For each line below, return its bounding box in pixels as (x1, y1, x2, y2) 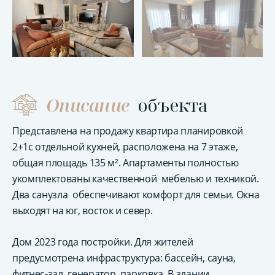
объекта (137, 93, 208, 117)
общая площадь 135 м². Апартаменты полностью (12, 156, 239, 169)
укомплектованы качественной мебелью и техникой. (12, 172, 259, 185)
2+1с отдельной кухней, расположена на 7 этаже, (12, 140, 238, 153)
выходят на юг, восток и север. (12, 204, 153, 217)
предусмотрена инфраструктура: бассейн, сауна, (12, 251, 236, 265)
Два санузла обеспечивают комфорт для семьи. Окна (12, 188, 260, 201)
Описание (46, 93, 133, 117)
